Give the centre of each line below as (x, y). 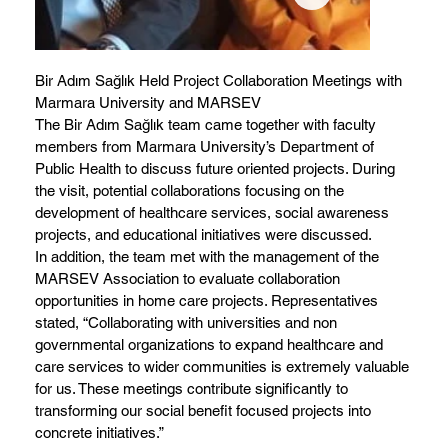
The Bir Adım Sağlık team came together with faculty (206, 125)
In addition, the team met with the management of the (207, 257)
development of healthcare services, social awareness (212, 213)
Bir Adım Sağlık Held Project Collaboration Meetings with (219, 81)
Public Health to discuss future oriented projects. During (215, 169)
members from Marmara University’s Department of (205, 147)
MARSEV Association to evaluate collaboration (188, 279)
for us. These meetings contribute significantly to (192, 389)
